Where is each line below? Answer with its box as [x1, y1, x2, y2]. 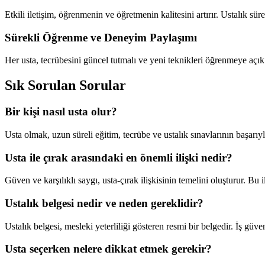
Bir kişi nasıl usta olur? [5, 105, 117, 118]
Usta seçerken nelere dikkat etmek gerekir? [5, 243, 212, 256]
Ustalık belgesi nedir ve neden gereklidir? [5, 196, 203, 209]
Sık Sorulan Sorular [5, 77, 126, 93]
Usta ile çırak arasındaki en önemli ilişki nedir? [5, 151, 232, 164]
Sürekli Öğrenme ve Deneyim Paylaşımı [5, 31, 197, 44]
